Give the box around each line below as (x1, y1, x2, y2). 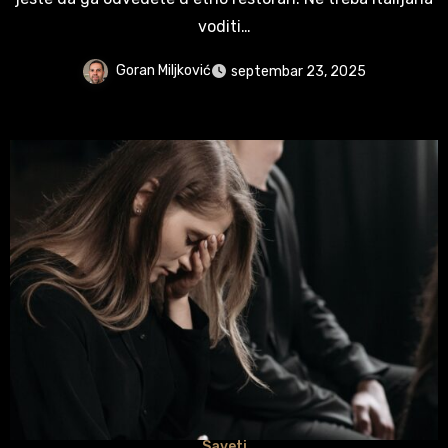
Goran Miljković (116, 61, 211, 79)
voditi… (197, 16, 251, 36)
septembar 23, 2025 (231, 62, 366, 80)
